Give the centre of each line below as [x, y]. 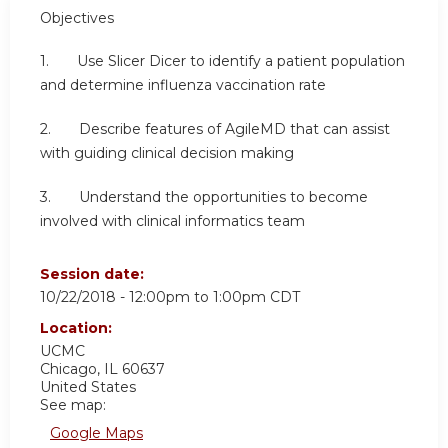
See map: [73, 405]
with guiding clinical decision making [167, 153]
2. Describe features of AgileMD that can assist [215, 129]
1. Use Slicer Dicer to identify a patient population [222, 61]
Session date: [94, 274]
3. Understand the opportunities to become [204, 196]
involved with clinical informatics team [172, 220]
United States [88, 387]
